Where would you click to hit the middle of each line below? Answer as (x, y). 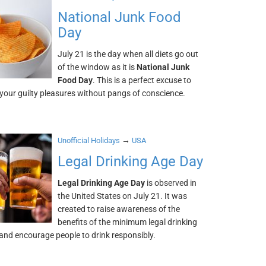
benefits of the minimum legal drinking (128, 222)
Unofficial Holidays (89, 140)
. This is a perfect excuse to (142, 80)
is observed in (171, 183)
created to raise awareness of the (119, 209)
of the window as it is (97, 67)
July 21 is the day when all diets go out (128, 54)
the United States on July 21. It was (123, 196)
